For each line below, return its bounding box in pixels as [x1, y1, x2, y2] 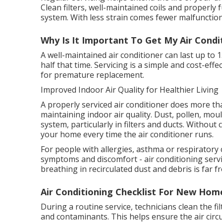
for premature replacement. [41, 69, 144, 80]
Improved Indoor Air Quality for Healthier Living [41, 84, 219, 95]
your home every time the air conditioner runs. [41, 129, 214, 140]
